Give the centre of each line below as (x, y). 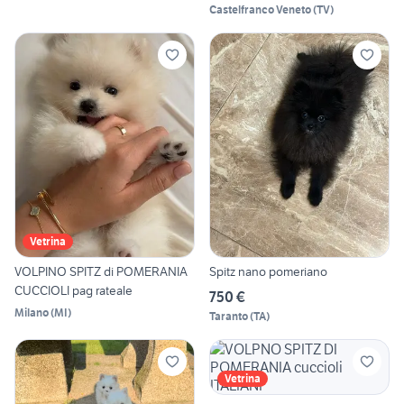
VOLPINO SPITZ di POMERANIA (101, 271)
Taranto (229, 316)
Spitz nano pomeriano (268, 271)
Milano (32, 312)
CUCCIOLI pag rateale (73, 290)
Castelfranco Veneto (260, 10)
